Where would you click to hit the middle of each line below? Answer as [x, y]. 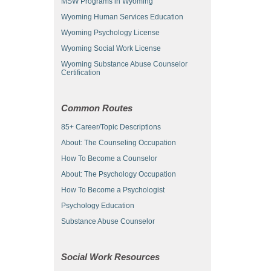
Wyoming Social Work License [111, 48]
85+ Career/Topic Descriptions [111, 127]
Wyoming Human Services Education [122, 17]
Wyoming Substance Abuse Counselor [124, 64]
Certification [81, 72]
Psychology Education [98, 205]
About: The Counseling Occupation [119, 142]
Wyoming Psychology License [110, 32]
